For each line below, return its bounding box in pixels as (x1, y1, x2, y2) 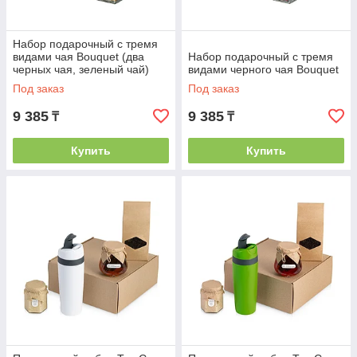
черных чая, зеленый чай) (13, 63, 149, 76)
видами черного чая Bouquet (188, 63, 339, 76)
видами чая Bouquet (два (13, 50, 144, 63)
